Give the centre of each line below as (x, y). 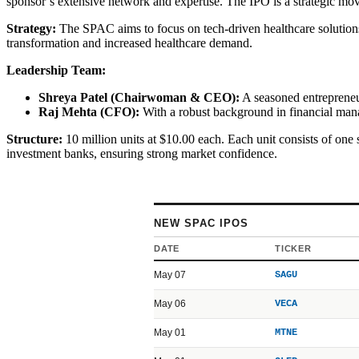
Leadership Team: (56, 70)
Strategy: (31, 28)
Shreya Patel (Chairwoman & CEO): (139, 97)
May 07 (170, 274)
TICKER (293, 248)
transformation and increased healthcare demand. (129, 42)
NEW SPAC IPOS (202, 223)
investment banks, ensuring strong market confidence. (142, 153)
